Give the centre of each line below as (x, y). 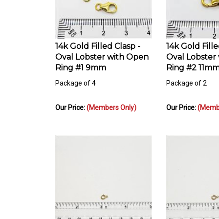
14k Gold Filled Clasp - (98, 42)
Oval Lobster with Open (102, 52)
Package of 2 (186, 78)
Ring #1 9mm (81, 63)
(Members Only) (111, 103)
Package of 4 (76, 78)
